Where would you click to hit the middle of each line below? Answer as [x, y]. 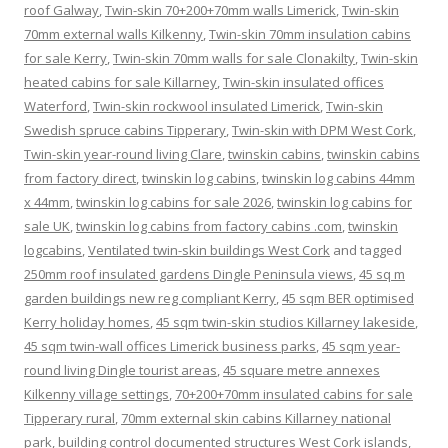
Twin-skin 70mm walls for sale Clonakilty [234, 57]
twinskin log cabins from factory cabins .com [209, 225]
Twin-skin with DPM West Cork [322, 129]
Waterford [55, 105]
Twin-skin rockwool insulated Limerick [206, 105]
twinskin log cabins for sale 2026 [173, 201]
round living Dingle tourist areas [120, 369]
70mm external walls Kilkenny [113, 33]
